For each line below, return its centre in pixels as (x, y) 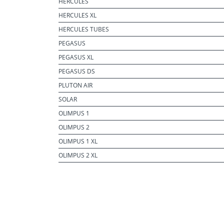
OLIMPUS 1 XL (78, 141)
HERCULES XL (77, 15)
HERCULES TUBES (84, 29)
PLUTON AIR (75, 85)
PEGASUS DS (77, 71)
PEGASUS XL (76, 57)
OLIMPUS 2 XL (78, 155)
